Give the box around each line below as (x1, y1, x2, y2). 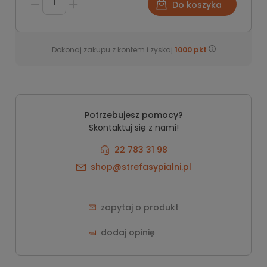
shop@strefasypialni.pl (90, 160, 191, 173)
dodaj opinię (100, 226, 155, 238)
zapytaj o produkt (100, 201, 179, 213)
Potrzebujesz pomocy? (84, 108, 183, 121)
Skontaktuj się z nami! (88, 121, 179, 133)
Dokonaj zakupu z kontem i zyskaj (51, 44, 175, 55)
